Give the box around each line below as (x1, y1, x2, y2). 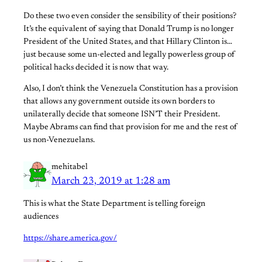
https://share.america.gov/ (23, 234, 117, 243)
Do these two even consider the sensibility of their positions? (23, 12, 236, 20)
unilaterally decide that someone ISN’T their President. (23, 111, 220, 119)
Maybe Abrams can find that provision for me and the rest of (23, 123, 237, 132)
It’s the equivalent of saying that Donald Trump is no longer (23, 25, 234, 33)
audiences (23, 213, 58, 222)
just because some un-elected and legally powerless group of (23, 50, 235, 59)
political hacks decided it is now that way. (23, 63, 168, 72)
